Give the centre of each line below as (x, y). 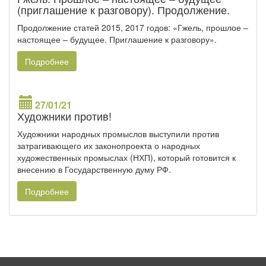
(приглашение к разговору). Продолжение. (123, 10)
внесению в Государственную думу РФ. (94, 170)
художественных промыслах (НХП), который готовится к (126, 158)
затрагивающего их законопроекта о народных (109, 146)
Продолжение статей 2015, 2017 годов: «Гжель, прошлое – (133, 28)
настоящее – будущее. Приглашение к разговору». (117, 39)
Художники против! (64, 116)
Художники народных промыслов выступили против (118, 134)
